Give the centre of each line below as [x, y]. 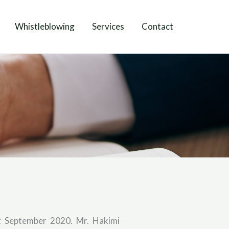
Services [108, 26]
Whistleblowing [45, 26]
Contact [157, 26]
